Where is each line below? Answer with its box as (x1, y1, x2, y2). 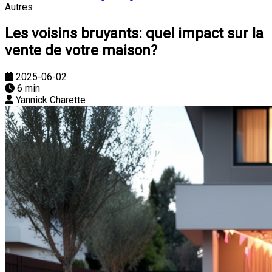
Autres (5, 1, 33, 13)
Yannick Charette (16, 93, 86, 106)
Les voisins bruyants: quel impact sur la (5, 24, 263, 42)
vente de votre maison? (5, 41, 157, 59)
